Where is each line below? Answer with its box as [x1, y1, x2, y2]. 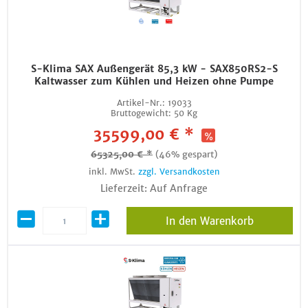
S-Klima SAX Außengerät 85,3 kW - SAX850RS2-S [30, 63, 278, 75]
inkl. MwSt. [88, 166, 138, 177]
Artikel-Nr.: [116, 98, 165, 108]
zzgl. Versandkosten [137, 166, 220, 177]
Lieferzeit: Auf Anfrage [100, 182, 208, 195]
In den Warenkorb [165, 214, 254, 228]
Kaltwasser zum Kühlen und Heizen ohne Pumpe [34, 75, 274, 87]
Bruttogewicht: [111, 108, 171, 118]
